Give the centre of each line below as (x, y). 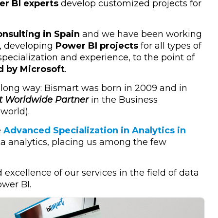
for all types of (170, 46)
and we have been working (141, 34)
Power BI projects (97, 46)
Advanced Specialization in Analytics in (95, 131)
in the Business (124, 100)
